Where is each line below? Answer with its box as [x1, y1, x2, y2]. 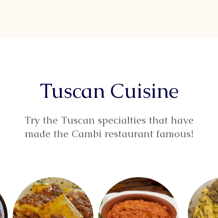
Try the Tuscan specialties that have [24, 113, 194, 127]
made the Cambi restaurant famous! [25, 127, 193, 140]
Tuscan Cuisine [39, 77, 179, 104]
